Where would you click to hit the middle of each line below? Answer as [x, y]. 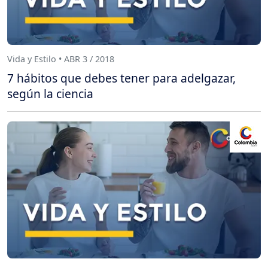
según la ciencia [50, 93]
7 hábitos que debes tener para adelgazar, [121, 78]
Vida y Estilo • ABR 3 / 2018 [61, 59]
